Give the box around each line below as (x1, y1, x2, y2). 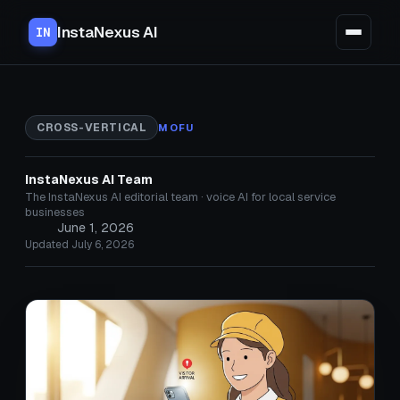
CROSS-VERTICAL (37, 121, 147, 135)
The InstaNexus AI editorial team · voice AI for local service (25, 189, 336, 204)
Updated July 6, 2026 (25, 237, 134, 252)
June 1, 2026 (57, 220, 134, 236)
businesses (25, 204, 85, 220)
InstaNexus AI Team (25, 171, 153, 187)
